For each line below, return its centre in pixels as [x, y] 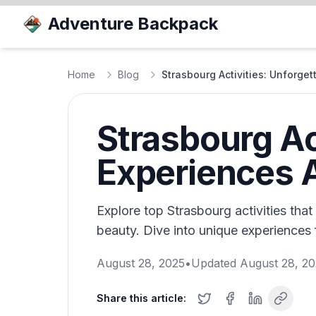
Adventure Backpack [133, 24]
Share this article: [141, 298]
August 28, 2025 [141, 263]
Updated [215, 263]
